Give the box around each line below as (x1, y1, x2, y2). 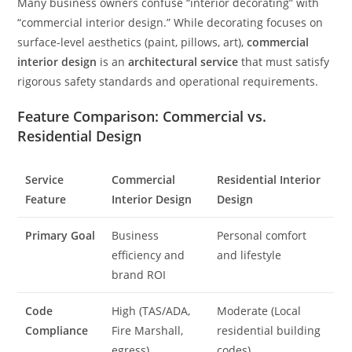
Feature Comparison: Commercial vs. (17, 106, 267, 126)
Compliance (25, 322, 89, 338)
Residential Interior (217, 171, 321, 187)
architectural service (128, 53, 239, 69)
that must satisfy (238, 53, 330, 69)
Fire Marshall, (112, 322, 184, 338)
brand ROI (112, 266, 167, 282)
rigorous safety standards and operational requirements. (17, 73, 319, 89)
